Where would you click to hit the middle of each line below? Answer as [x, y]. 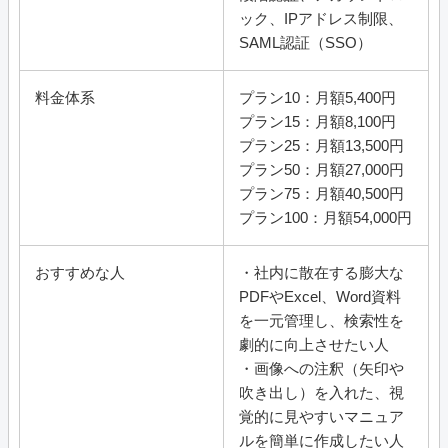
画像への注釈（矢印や [329, 369]
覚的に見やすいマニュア [321, 417]
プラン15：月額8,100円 [317, 122]
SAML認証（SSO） [305, 43]
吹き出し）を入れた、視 [321, 393]
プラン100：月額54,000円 [325, 218]
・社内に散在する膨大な [321, 273]
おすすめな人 [80, 273]
